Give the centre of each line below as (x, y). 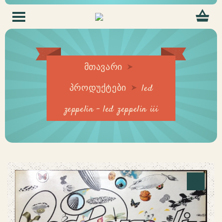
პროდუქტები (98, 89)
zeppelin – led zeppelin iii (111, 110)
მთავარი (103, 68)
